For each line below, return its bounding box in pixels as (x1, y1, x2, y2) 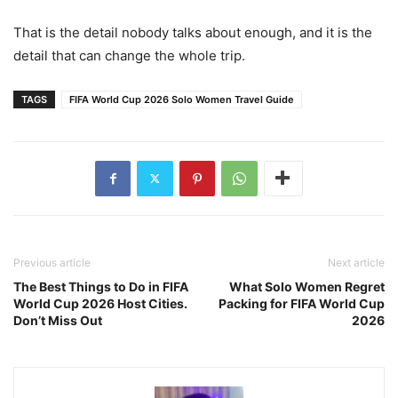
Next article (328, 255, 385, 269)
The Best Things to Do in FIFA (13, 278, 188, 294)
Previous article (13, 255, 91, 269)
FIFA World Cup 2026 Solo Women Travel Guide (69, 92, 294, 106)
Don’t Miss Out (13, 312, 102, 328)
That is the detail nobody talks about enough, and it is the (13, 23, 372, 41)
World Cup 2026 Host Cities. (13, 295, 187, 311)
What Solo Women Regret (229, 278, 385, 294)
